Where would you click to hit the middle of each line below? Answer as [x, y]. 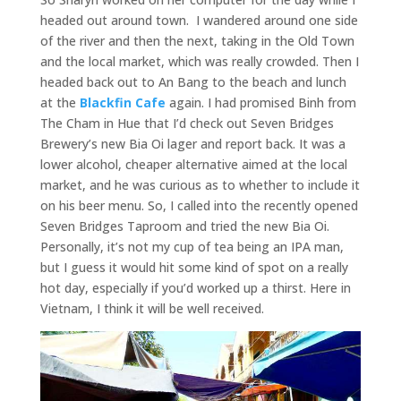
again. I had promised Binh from [260, 102]
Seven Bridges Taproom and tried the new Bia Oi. [184, 226]
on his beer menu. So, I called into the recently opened [199, 205]
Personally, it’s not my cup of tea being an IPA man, [192, 246]
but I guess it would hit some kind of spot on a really [194, 267]
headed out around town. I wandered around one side [199, 20]
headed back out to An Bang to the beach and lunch [193, 81]
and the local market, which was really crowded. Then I [199, 61]
